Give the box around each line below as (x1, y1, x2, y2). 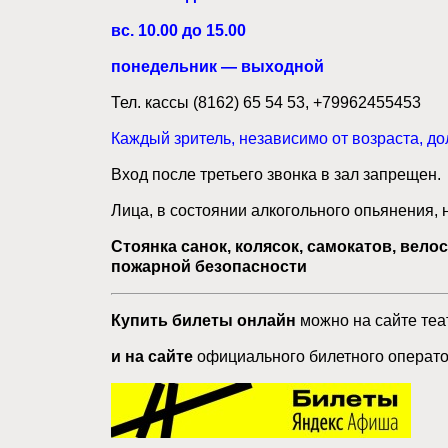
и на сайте (111, 348, 193, 365)
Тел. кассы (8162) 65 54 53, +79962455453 (111, 94, 421, 111)
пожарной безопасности (111, 258, 307, 275)
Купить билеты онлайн (111, 312, 296, 329)
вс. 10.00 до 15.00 (111, 22, 246, 39)
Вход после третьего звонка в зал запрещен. (111, 166, 441, 183)
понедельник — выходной (111, 58, 324, 75)
